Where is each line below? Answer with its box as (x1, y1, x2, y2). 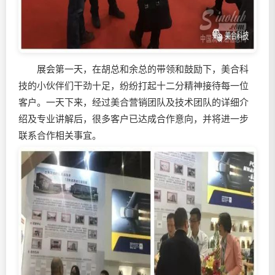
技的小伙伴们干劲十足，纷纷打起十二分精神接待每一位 (18, 80, 249, 91)
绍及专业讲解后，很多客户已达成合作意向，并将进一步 (18, 114, 249, 124)
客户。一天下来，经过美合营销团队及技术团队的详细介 (18, 97, 249, 107)
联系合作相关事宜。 (18, 130, 101, 141)
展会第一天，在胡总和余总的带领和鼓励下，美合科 (18, 64, 249, 74)
